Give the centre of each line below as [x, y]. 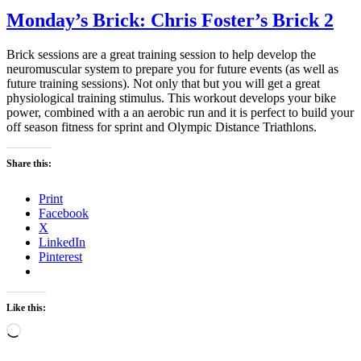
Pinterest [60, 256]
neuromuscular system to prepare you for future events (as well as [172, 68]
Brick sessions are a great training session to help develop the [161, 54]
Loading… [48, 329]
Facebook [64, 213]
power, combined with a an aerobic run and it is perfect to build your [180, 112]
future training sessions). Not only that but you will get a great [163, 83]
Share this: [29, 163]
